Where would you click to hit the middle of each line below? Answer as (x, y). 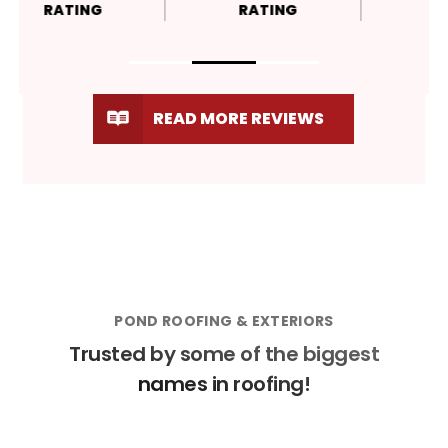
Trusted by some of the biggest (224, 353)
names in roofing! (224, 383)
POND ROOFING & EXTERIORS (224, 320)
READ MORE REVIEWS (239, 118)
